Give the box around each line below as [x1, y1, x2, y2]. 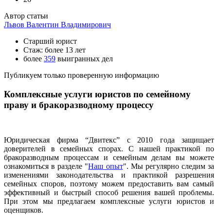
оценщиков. [4, 206, 43, 215]
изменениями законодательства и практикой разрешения [4, 171, 214, 180]
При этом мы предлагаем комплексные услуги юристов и [4, 197, 214, 206]
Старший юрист [23, 36, 77, 45]
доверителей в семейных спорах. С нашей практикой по [4, 145, 214, 153]
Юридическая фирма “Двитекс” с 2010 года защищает [4, 136, 214, 145]
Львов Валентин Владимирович [4, 20, 111, 29]
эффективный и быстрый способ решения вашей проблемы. [4, 188, 214, 197]
